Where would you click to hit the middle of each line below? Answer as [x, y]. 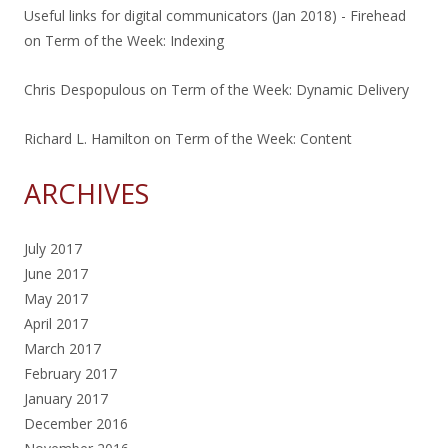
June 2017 [56, 273]
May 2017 [56, 298]
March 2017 [62, 348]
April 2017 [56, 323]
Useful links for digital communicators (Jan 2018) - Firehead [215, 15]
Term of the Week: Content [263, 138]
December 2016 [76, 423]
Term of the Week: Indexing [134, 40]
